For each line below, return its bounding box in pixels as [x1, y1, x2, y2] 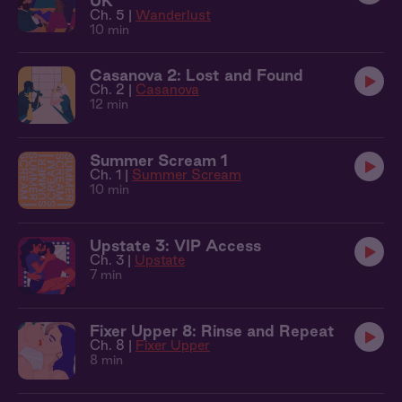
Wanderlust [135, 7, 211, 22]
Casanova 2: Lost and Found [90, 66, 303, 83]
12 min [90, 97, 128, 111]
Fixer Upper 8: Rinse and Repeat [90, 322, 335, 339]
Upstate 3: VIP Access [90, 237, 261, 254]
